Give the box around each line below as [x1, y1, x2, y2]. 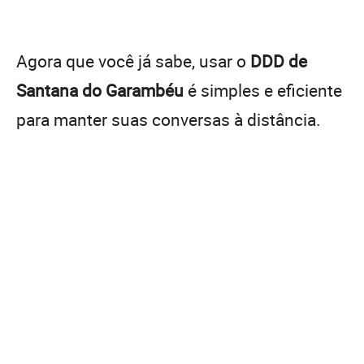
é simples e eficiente [184, 78, 342, 102]
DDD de [250, 49, 307, 72]
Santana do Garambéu [16, 78, 184, 102]
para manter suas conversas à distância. [16, 107, 321, 131]
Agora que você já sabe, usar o [16, 49, 250, 72]
